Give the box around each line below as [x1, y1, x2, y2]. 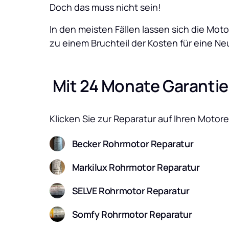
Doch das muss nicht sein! [50, 1, 163, 13]
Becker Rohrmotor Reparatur [72, 137, 194, 150]
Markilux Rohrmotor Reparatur [72, 161, 200, 173]
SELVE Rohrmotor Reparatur [72, 184, 190, 197]
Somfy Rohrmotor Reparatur [72, 208, 192, 220]
